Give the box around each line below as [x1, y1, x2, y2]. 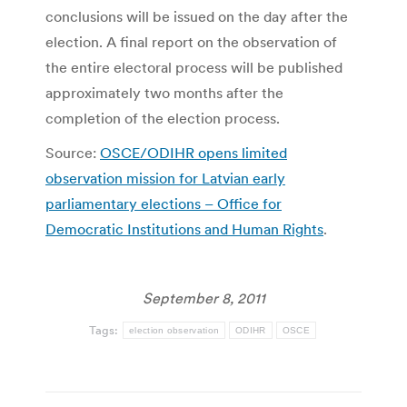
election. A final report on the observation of [45, 32, 337, 51]
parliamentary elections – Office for [45, 194, 282, 213]
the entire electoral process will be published [45, 57, 342, 76]
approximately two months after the [45, 83, 283, 102]
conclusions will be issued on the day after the [45, 6, 348, 25]
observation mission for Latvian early [45, 168, 285, 187]
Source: [45, 143, 100, 162]
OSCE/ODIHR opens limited [100, 143, 287, 162]
